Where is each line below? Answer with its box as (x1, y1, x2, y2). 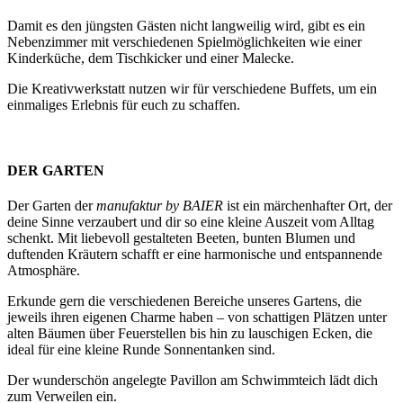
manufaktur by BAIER (96, 198, 223, 214)
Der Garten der (7, 198, 96, 214)
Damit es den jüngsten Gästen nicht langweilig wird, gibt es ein (7, 17, 365, 33)
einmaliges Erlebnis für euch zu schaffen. (7, 96, 240, 112)
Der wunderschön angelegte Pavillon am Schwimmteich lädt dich (7, 372, 378, 389)
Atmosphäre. (7, 263, 80, 279)
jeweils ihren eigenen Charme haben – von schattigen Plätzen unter (7, 309, 387, 326)
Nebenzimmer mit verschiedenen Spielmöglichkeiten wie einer (7, 33, 362, 49)
